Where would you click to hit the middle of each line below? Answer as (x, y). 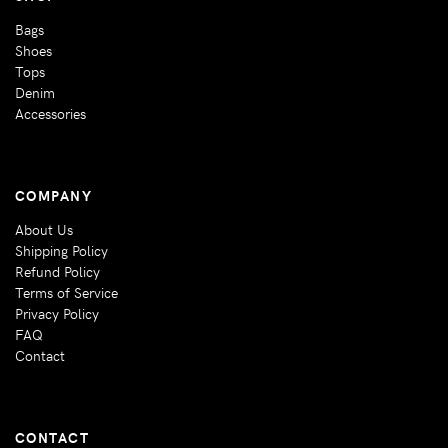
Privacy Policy (57, 312)
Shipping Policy (61, 249)
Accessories (50, 112)
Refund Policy (57, 270)
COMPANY (54, 194)
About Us (44, 228)
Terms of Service (66, 291)
